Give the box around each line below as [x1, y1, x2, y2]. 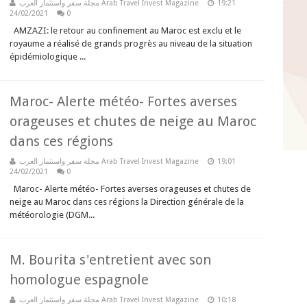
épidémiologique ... [10, 51, 86, 62]
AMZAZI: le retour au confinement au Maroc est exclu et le [10, 25, 241, 36]
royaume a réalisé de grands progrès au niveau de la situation [10, 38, 252, 49]
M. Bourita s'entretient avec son [10, 251, 211, 268]
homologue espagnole [10, 271, 149, 288]
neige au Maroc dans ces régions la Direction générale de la [10, 197, 244, 207]
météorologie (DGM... [10, 210, 95, 220]
